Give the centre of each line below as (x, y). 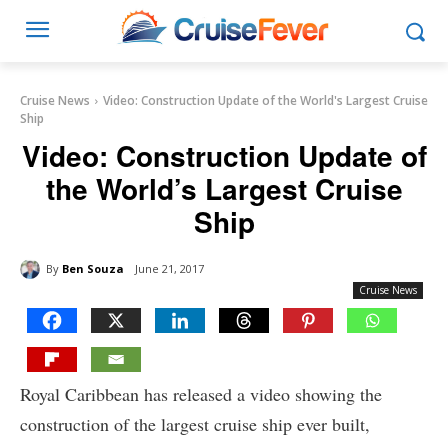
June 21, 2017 (169, 269)
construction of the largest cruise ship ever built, (195, 424)
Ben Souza (93, 268)
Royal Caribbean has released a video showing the (201, 394)
